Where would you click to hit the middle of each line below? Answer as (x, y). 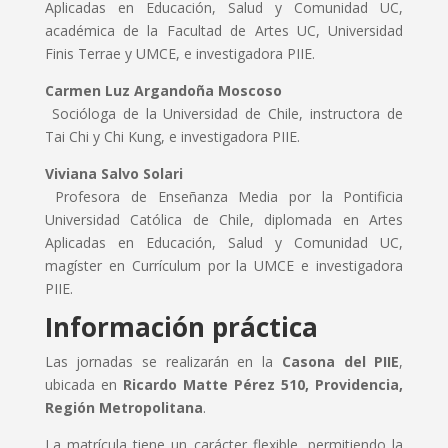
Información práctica (181, 326)
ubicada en (83, 384)
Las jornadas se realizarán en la (163, 361)
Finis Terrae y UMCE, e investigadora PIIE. (179, 53)
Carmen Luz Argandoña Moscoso (163, 90)
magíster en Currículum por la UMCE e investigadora (224, 265)
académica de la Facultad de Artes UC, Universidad (224, 30)
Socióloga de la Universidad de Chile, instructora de (224, 113)
